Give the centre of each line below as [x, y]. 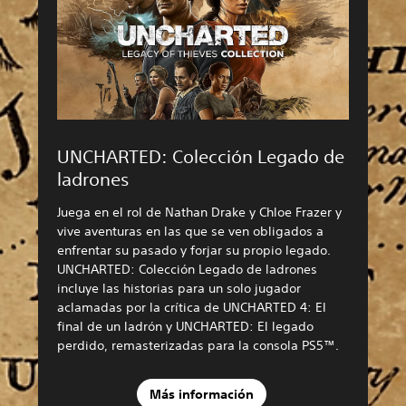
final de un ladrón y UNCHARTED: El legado [185, 326]
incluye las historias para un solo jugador [179, 288]
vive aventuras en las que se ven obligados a [190, 231]
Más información [201, 395]
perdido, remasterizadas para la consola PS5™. [198, 345]
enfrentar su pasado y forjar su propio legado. [194, 250]
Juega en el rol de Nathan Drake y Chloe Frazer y [199, 212]
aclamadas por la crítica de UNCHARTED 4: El [192, 307]
